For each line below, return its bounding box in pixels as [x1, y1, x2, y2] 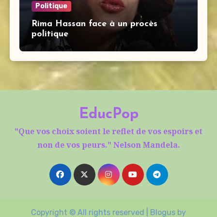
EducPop [78, 107, 139, 123]
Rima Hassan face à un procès [31, 19, 157, 29]
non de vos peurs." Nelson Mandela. [37, 139, 180, 151]
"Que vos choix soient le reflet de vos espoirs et [15, 126, 202, 137]
